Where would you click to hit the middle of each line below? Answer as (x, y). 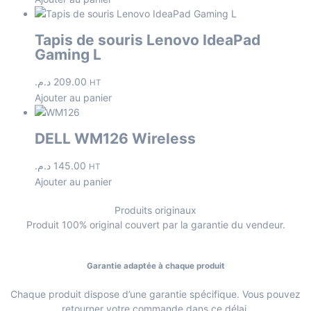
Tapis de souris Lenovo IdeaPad (148, 40)
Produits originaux (155, 210)
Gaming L (68, 55)
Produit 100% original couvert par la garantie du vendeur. (155, 224)
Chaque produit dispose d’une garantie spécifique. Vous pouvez (155, 294)
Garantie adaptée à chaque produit (155, 266)
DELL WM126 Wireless (115, 139)
